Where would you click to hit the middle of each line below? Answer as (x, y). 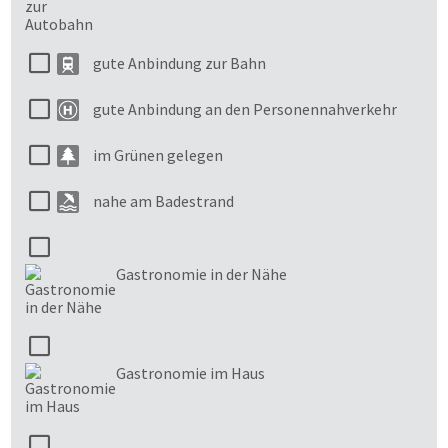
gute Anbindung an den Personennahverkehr (245, 109)
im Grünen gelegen (158, 155)
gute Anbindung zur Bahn (179, 63)
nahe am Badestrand (163, 201)
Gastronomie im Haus (190, 372)
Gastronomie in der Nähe (201, 273)
